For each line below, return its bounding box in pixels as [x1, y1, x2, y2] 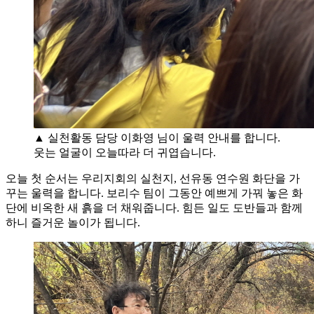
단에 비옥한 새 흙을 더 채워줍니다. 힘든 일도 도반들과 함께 [6, 201, 303, 214]
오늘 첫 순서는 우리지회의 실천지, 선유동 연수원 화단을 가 [6, 172, 300, 184]
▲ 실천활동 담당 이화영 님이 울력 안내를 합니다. [34, 131, 280, 144]
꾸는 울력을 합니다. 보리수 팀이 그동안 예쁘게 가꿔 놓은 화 [6, 186, 303, 199]
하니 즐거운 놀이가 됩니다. [6, 216, 140, 228]
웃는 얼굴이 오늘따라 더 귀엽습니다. [34, 146, 216, 158]
